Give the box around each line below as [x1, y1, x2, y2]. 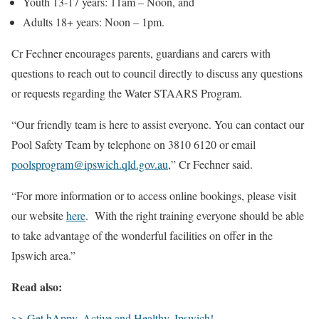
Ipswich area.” [11, 248, 75, 263]
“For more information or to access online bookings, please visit [11, 188, 296, 204]
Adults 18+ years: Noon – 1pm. [23, 14, 164, 30]
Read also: [11, 278, 62, 296]
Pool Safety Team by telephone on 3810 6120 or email [11, 137, 256, 152]
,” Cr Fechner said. [168, 157, 253, 172]
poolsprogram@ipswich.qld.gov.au [11, 157, 168, 172]
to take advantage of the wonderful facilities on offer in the [11, 228, 273, 244]
